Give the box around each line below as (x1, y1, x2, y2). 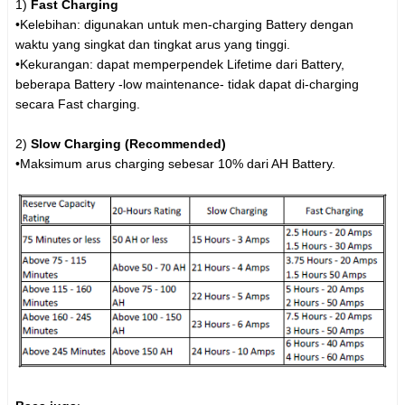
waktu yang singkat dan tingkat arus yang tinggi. (15, 37, 290, 52)
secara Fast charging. (15, 97, 140, 112)
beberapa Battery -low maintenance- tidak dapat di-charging (15, 77, 359, 92)
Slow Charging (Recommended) (31, 137, 226, 152)
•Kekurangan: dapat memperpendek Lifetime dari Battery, (15, 57, 344, 72)
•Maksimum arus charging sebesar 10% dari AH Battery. (15, 156, 335, 172)
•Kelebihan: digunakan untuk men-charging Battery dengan (15, 17, 353, 33)
